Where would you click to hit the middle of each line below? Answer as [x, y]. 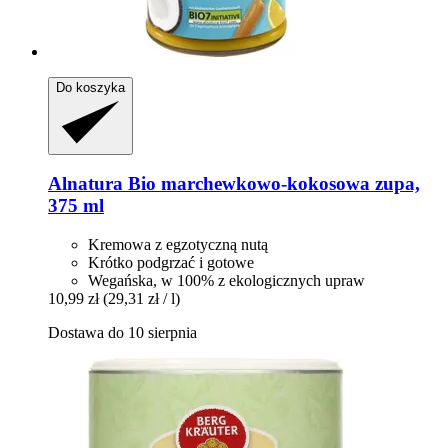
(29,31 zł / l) [141, 299]
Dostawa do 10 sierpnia [122, 333]
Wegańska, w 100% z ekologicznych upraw [226, 281]
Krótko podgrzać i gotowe [171, 263]
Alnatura [85, 184]
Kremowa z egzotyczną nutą [178, 245]
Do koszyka [90, 87]
